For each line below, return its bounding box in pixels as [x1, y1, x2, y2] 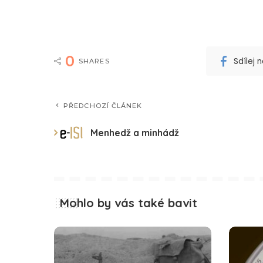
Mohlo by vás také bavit [60, 195, 197, 211]
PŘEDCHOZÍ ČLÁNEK [63, 102, 143, 110]
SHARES [79, 57, 110, 66]
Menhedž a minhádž [90, 126, 179, 139]
